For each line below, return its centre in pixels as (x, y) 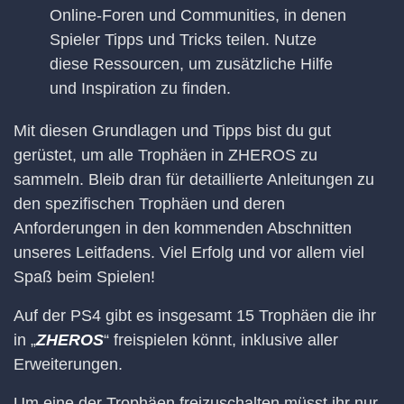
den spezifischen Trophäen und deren (149, 204)
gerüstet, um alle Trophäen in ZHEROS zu (165, 156)
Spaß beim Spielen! (84, 277)
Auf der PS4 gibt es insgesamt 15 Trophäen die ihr (195, 316)
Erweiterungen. (68, 365)
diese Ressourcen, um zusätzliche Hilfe (191, 64)
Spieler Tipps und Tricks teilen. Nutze (183, 40)
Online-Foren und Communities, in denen (198, 16)
